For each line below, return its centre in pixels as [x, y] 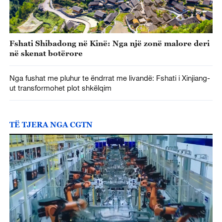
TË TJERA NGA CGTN [51, 124]
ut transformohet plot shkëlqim [60, 88]
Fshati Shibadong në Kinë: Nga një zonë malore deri [109, 43]
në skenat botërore [46, 53]
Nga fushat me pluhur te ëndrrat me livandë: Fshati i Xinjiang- [110, 78]
